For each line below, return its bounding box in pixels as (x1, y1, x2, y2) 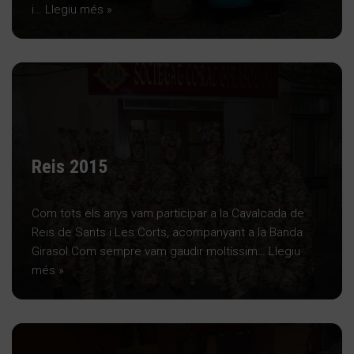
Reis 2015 (32, 155, 107, 178)
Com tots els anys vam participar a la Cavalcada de (32, 205, 304, 220)
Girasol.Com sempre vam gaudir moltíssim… (32, 243, 269, 258)
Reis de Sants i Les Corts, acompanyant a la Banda (32, 224, 303, 239)
